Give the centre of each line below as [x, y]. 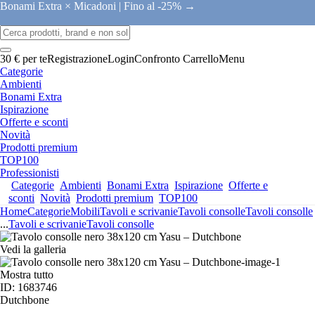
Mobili [85, 211]
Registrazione [77, 59]
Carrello [201, 59]
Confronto [157, 59]
